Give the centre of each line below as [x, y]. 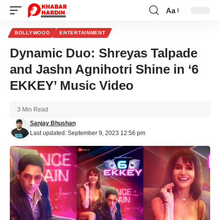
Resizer [178, 28]
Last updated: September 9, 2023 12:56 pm [87, 133]
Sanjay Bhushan [53, 123]
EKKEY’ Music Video [72, 85]
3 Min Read [33, 110]
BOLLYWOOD [32, 33]
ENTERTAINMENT [82, 33]
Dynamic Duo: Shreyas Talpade [104, 53]
